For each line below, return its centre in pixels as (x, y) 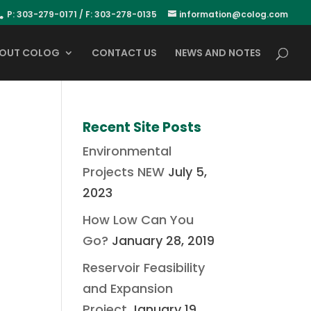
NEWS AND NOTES (218, 53)
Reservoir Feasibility (144, 268)
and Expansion (128, 288)
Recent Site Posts (142, 127)
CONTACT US (124, 53)
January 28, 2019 (163, 241)
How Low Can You (138, 220)
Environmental (127, 151)
